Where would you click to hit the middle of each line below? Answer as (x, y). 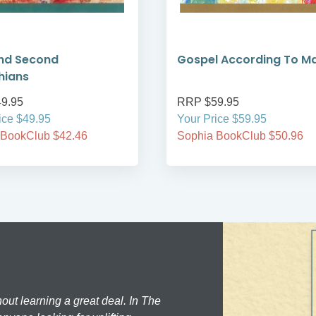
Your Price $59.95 (222, 119)
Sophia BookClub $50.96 (240, 136)
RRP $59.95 (208, 102)
